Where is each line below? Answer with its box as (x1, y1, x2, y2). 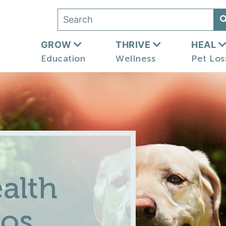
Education (40, 52, 85, 64)
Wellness (116, 52, 155, 64)
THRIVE (116, 39, 153, 50)
